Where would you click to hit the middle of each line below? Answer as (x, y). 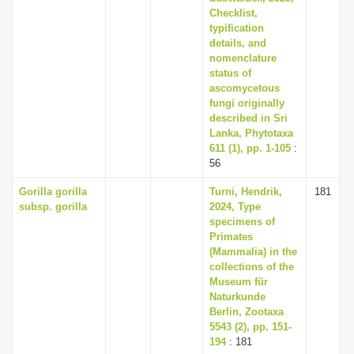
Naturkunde (237, 297)
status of (230, 73)
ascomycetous (245, 88)
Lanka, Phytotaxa (251, 133)
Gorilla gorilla (53, 192)
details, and (238, 43)
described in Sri (249, 118)
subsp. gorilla (53, 207)
